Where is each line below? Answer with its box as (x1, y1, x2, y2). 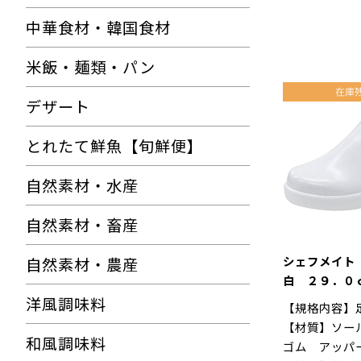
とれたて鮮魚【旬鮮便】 (26, 135, 203, 157)
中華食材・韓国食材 (26, 16, 171, 39)
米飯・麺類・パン (26, 56, 156, 78)
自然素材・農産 (26, 253, 139, 276)
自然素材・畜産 (26, 214, 139, 236)
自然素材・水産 (26, 174, 139, 197)
